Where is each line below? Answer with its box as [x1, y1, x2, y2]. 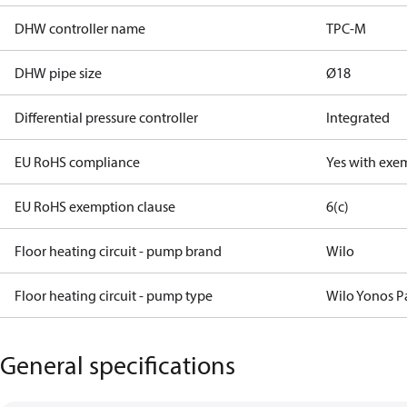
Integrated [326, 108, 391, 126]
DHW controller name [15, 19, 145, 37]
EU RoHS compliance [15, 153, 140, 171]
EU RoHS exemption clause [15, 197, 175, 215]
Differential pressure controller [15, 108, 198, 126]
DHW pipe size [15, 64, 102, 82]
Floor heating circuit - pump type [15, 286, 213, 304]
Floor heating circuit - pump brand [15, 242, 222, 260]
